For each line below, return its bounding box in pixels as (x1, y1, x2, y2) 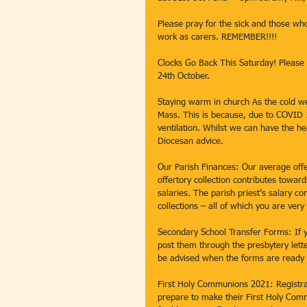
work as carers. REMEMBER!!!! (158, 33, 280, 42)
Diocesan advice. (158, 137, 226, 146)
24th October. (158, 72, 212, 81)
